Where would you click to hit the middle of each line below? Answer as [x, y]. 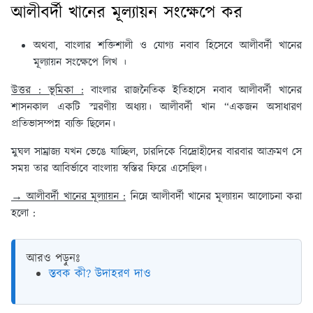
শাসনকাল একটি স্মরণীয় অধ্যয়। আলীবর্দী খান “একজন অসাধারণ [156, 108]
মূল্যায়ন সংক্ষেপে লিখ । [80, 63]
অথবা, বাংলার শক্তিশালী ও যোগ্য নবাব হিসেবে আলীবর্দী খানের [168, 46]
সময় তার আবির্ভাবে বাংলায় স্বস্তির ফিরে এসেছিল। [109, 169]
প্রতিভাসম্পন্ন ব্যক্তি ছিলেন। [65, 124]
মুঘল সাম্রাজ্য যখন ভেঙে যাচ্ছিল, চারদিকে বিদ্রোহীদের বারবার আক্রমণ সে [156, 152]
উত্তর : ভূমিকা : [48, 91]
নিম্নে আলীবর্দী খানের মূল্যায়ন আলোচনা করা [214, 197]
